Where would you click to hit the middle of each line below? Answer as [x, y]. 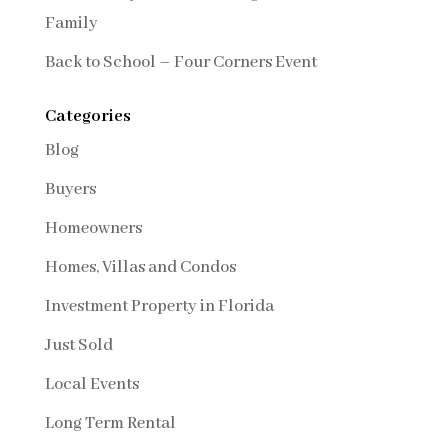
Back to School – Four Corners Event [180, 63]
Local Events [91, 385]
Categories [87, 117]
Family [71, 24]
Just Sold [78, 346]
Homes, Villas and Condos [140, 268]
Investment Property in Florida [159, 307]
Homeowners [93, 229]
